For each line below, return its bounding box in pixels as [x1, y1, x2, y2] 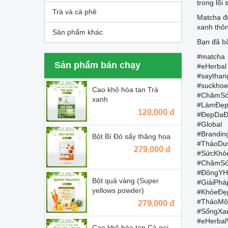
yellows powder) [92, 186, 144, 194]
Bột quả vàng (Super [92, 176, 159, 185]
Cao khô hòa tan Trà [92, 85, 158, 94]
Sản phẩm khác [52, 27, 103, 36]
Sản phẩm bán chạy [54, 60, 140, 70]
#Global [197, 120, 222, 128]
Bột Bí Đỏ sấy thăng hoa [92, 132, 170, 140]
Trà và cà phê [52, 7, 97, 16]
